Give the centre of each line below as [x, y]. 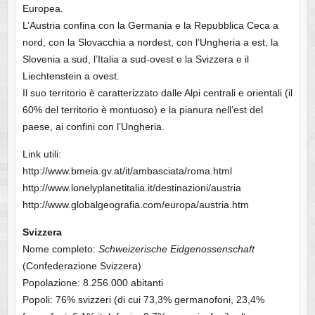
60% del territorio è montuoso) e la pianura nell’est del [142, 110]
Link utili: [41, 154]
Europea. [43, 9]
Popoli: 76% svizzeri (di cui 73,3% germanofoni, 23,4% [143, 300]
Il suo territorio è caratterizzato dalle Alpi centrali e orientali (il [157, 93]
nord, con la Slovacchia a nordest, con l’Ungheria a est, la [150, 43]
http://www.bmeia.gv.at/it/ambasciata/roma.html [127, 171]
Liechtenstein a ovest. [71, 76]
